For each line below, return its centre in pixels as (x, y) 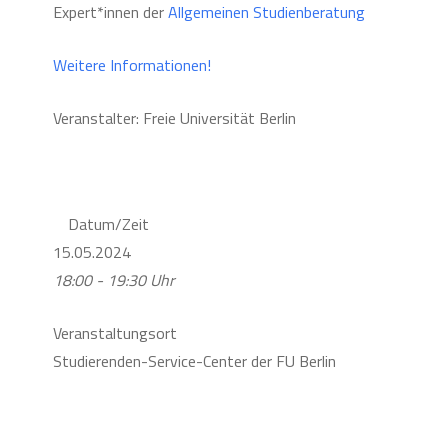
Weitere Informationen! (131, 65)
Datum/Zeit (108, 224)
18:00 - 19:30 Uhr (113, 280)
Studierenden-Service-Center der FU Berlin (194, 361)
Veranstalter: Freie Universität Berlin (174, 118)
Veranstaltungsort (114, 333)
